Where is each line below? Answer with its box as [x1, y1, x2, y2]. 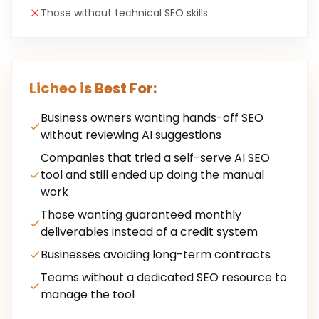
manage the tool [41, 286, 135, 303]
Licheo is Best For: [29, 78, 157, 98]
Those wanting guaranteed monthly [41, 206, 241, 223]
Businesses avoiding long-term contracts [41, 246, 271, 263]
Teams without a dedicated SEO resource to [41, 269, 287, 286]
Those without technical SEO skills [41, 6, 208, 20]
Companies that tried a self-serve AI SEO [41, 150, 270, 166]
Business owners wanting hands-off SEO [41, 110, 263, 126]
